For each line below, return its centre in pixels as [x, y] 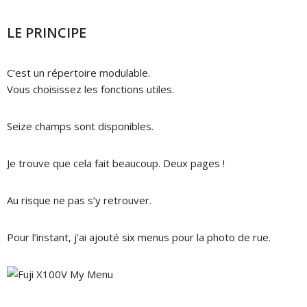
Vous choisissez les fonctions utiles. [90, 89]
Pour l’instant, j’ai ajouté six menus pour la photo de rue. [139, 237]
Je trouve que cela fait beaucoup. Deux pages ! [116, 163]
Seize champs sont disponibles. [80, 126]
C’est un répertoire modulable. [78, 72]
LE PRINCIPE [47, 32]
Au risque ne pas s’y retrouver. [79, 200]
